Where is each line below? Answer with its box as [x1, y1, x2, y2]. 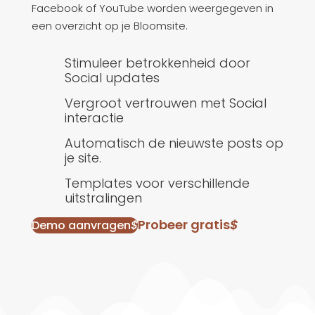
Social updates [64, 69, 160, 87]
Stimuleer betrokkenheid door [64, 54, 250, 72]
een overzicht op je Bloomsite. [31, 18, 188, 34]
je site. [64, 149, 101, 167]
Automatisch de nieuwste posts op [64, 134, 283, 153]
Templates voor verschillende [64, 174, 250, 193]
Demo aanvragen [31, 217, 131, 234]
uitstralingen [64, 189, 142, 207]
